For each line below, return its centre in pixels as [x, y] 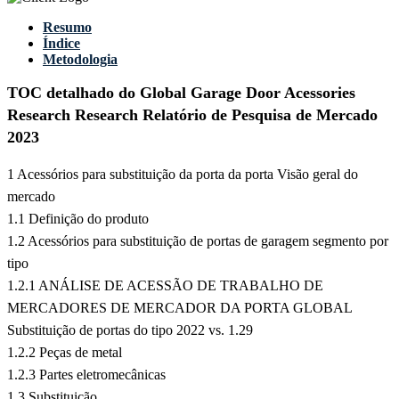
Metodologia [80, 60]
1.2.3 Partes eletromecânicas [86, 375]
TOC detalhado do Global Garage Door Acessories [181, 93]
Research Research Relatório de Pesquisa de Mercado [192, 115]
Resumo [67, 28]
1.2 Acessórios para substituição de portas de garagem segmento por [198, 241]
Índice [61, 44]
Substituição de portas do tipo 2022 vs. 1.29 [130, 330]
